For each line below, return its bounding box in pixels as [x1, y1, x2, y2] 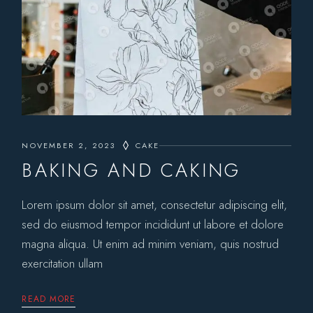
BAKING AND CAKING [22, 156, 241, 184]
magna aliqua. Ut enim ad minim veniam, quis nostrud [22, 235, 279, 252]
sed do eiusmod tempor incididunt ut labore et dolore [22, 216, 284, 233]
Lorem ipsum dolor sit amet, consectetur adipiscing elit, [22, 196, 288, 213]
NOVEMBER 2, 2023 [22, 140, 116, 151]
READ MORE [22, 293, 76, 305]
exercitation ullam [22, 255, 103, 272]
